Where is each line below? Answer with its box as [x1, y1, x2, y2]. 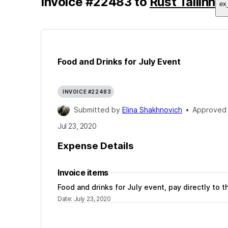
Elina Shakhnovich [122, 105, 182, 115]
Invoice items [58, 167, 108, 178]
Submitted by [74, 105, 122, 115]
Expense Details [58, 139, 134, 152]
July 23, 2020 [73, 194, 111, 203]
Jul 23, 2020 [58, 122, 97, 131]
